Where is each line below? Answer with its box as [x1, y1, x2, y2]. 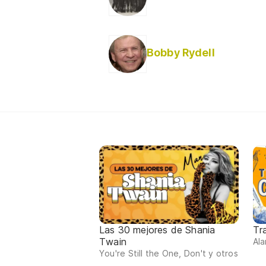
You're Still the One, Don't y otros [99, 248, 238, 258]
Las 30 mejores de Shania [99, 223, 216, 236]
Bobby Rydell [147, 46, 215, 59]
